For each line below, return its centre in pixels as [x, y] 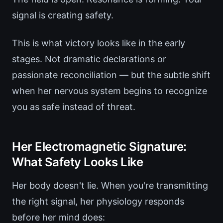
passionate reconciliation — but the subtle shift [111, 75]
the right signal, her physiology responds [98, 202]
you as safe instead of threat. [74, 107]
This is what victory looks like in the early [99, 43]
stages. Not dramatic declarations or [89, 59]
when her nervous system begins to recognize [110, 91]
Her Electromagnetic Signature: [99, 147]
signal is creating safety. [63, 15]
